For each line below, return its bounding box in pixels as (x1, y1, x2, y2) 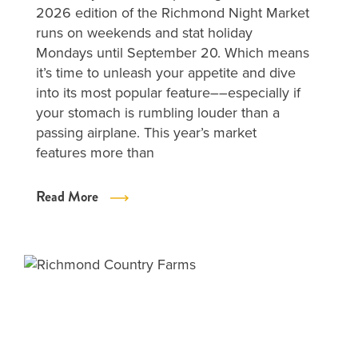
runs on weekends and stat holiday (36, 22, 253, 43)
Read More (36, 186, 98, 207)
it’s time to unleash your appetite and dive (36, 62, 296, 83)
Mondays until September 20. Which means (36, 42, 309, 63)
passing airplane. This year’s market (36, 122, 257, 143)
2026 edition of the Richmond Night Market (36, 2, 309, 23)
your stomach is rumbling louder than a (36, 102, 280, 123)
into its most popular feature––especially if (36, 82, 300, 103)
